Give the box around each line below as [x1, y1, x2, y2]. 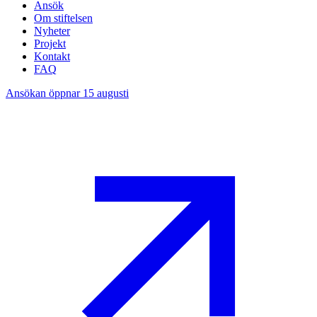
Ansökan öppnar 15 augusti [6, 86, 129, 99]
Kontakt [34, 50, 70, 62]
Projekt [34, 37, 66, 50]
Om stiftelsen [34, 11, 93, 24]
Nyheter [34, 24, 70, 37]
